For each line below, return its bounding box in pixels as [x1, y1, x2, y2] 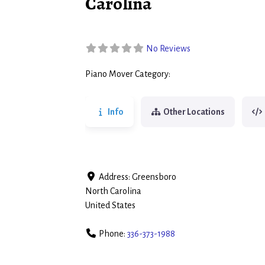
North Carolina [85, 186, 141, 196]
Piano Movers [178, 70, 222, 79]
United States [85, 200, 135, 210]
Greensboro [132, 172, 176, 182]
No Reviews [146, 44, 190, 54]
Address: [99, 172, 132, 182]
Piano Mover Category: [85, 69, 172, 79]
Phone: [99, 228, 127, 238]
